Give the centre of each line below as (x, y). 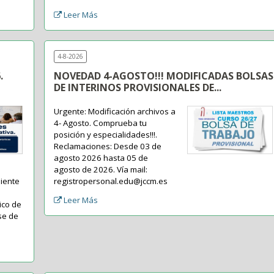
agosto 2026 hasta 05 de (101, 158)
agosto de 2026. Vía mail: (101, 170)
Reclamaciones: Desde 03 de (108, 146)
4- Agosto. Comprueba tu (101, 123)
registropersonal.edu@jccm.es (111, 181)
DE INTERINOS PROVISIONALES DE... (138, 88)
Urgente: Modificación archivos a (115, 112)
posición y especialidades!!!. (106, 135)
